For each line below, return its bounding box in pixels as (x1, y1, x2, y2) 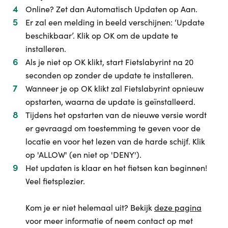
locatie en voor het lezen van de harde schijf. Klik (25, 136, 205, 147)
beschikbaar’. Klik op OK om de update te (25, 30, 178, 41)
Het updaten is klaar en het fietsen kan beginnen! (25, 162, 207, 173)
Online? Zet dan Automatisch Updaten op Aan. (25, 4, 197, 14)
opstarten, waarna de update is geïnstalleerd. (25, 96, 195, 107)
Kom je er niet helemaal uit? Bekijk (25, 202, 154, 213)
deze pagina (154, 202, 202, 213)
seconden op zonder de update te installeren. (25, 70, 193, 80)
